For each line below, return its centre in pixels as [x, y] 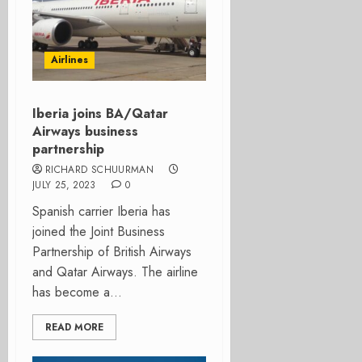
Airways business [85, 131]
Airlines [69, 60]
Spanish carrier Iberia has [101, 211]
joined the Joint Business [99, 232]
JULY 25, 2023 [64, 185]
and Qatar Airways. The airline [115, 272]
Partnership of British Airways [112, 252]
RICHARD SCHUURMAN [100, 170]
